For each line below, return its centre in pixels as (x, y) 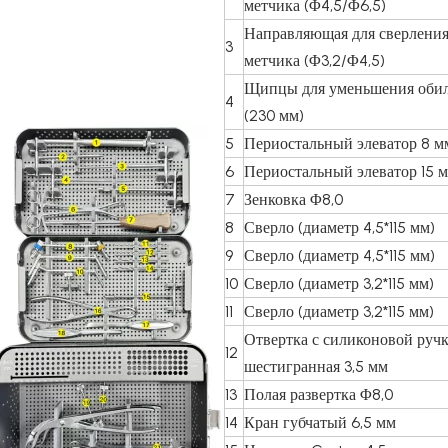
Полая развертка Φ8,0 (318, 394)
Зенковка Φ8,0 (293, 199)
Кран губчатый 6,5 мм (320, 422)
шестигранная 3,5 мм (316, 366)
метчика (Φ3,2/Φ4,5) (314, 60)
